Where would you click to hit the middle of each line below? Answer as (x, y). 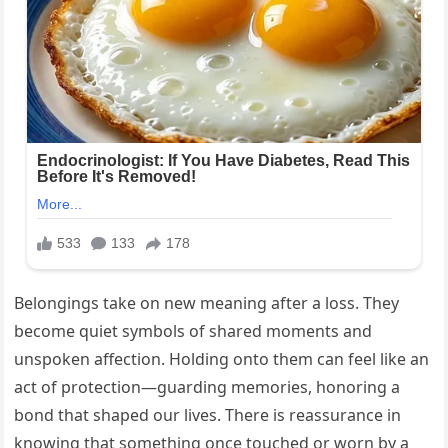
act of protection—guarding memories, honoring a (207, 386)
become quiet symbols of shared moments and (193, 330)
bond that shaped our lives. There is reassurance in (208, 414)
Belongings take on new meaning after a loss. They (207, 302)
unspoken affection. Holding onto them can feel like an (222, 358)
